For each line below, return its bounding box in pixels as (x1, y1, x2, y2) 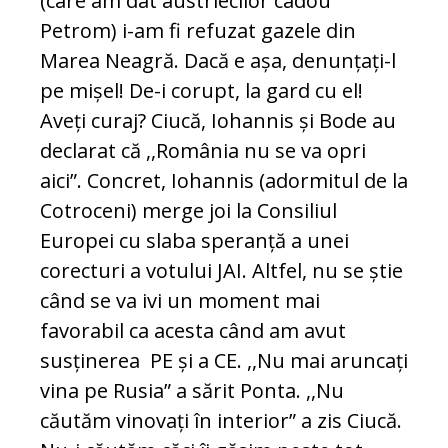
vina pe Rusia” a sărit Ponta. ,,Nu (40, 377, 344, 405)
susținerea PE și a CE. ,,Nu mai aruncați (40, 347, 408, 375)
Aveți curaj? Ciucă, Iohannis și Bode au (40, 107, 396, 135)
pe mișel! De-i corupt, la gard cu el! (40, 77, 363, 105)
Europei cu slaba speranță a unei (40, 227, 349, 255)
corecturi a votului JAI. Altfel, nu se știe (40, 257, 403, 285)
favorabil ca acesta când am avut (40, 317, 346, 345)
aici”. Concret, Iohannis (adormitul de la (40, 167, 408, 195)
